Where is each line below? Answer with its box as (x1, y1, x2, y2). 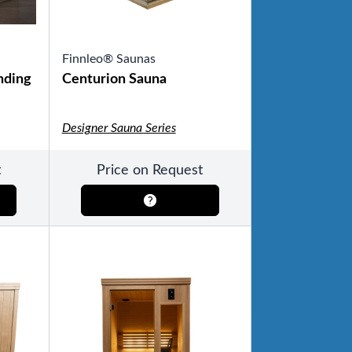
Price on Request (97, 163, 203, 178)
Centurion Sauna (61, 72, 167, 86)
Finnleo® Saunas (61, 53, 156, 65)
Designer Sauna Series (61, 122, 176, 134)
